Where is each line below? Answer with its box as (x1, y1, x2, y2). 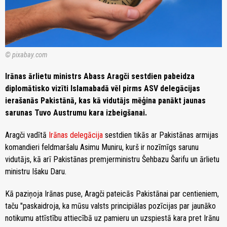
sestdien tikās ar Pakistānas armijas (105, 130, 218, 140)
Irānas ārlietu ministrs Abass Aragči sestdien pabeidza (5, 71, 195, 81)
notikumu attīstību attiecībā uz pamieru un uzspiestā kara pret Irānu (5, 213, 219, 223)
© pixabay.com (5, 50, 48, 59)
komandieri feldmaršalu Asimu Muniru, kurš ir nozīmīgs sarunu (5, 142, 199, 152)
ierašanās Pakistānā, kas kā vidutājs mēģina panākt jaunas (5, 95, 206, 105)
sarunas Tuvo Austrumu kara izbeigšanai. (5, 107, 147, 118)
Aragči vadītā (5, 130, 49, 140)
